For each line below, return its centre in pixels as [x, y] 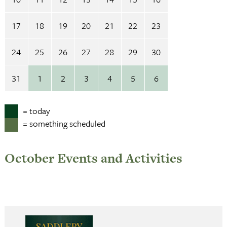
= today [36, 111]
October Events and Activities [93, 158]
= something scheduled [64, 123]
